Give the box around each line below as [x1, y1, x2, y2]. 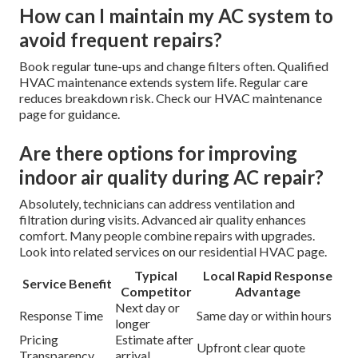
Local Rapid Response [203, 268, 332, 284]
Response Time [19, 308, 103, 324]
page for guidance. [19, 106, 120, 122]
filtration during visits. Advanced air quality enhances [19, 212, 306, 228]
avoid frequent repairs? [19, 28, 222, 52]
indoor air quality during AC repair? [19, 165, 324, 189]
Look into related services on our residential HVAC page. [19, 244, 327, 260]
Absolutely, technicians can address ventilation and [19, 196, 295, 212]
